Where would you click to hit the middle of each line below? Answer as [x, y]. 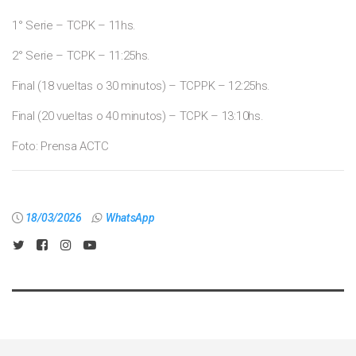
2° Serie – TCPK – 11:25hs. [81, 55]
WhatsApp [130, 217]
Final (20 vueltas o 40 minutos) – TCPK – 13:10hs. [138, 116]
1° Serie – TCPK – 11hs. [74, 25]
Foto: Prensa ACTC [60, 146]
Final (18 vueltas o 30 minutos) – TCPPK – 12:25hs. [141, 85]
